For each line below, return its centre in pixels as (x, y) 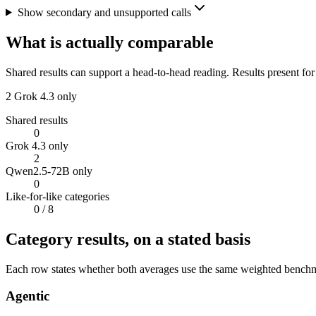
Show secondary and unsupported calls (104, 12)
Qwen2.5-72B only (49, 171)
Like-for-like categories (57, 196)
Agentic (28, 296)
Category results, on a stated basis (128, 239)
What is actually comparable (110, 42)
